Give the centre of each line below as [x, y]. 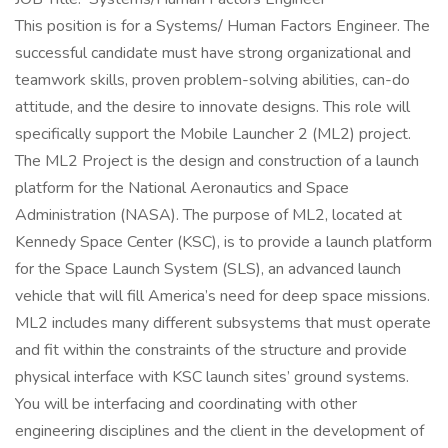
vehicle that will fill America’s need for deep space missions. [222, 296]
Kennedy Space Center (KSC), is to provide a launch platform [223, 242]
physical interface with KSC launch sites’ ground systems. [212, 377]
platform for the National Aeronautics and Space [182, 188]
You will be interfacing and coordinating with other [186, 404]
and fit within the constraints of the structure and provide [211, 350]
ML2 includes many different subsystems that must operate [223, 323]
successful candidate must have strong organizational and [213, 53]
